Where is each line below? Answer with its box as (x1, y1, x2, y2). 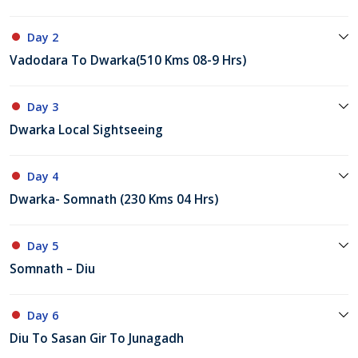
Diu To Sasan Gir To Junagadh (10, 330, 184, 348)
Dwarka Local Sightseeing (10, 121, 163, 139)
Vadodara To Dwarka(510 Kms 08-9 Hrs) (10, 52, 246, 70)
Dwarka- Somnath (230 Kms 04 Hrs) (10, 191, 218, 209)
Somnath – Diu (10, 261, 95, 278)
